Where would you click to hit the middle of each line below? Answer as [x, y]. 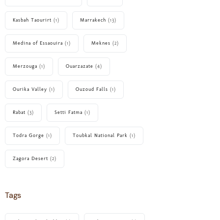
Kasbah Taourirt [32, 20]
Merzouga [25, 66]
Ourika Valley [30, 89]
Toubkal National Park [100, 135]
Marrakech [93, 20]
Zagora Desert [30, 158]
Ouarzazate [80, 66]
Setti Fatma [69, 112]
